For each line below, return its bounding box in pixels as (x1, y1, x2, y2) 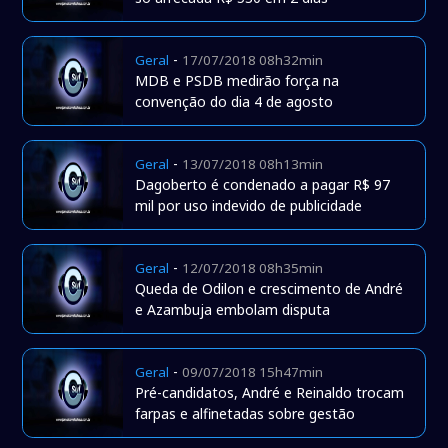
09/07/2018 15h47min (182, 363, 324, 382)
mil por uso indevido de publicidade (135, 196, 363, 216)
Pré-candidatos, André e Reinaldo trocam (135, 383, 405, 403)
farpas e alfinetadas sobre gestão (135, 404, 356, 424)
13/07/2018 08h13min (182, 155, 324, 174)
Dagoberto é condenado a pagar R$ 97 (135, 175, 391, 195)
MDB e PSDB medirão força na (135, 71, 340, 91)
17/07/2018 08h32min (182, 51, 324, 70)
